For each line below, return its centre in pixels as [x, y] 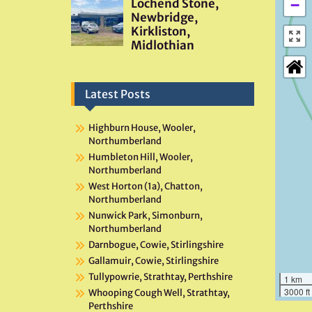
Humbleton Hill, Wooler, [141, 157]
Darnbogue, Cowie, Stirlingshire [156, 245]
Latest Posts [118, 94]
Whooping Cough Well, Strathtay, [159, 293]
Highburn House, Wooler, [142, 128]
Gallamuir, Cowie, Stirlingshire [154, 261]
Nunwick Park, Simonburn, [146, 216]
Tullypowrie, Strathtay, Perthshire [161, 277]
